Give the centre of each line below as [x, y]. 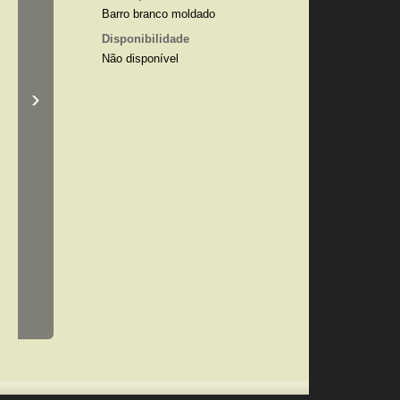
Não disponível [140, 58]
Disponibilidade [145, 39]
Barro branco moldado [158, 14]
